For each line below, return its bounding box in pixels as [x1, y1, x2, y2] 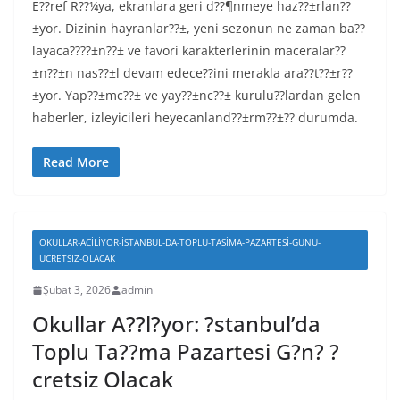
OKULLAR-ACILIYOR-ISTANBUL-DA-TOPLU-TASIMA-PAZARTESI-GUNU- [39, 236, 321, 248]
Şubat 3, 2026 [43, 282, 111, 297]
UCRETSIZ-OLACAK [39, 252, 115, 264]
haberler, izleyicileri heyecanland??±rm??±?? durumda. [32, 109, 358, 126]
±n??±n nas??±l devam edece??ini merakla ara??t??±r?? [32, 64, 353, 81]
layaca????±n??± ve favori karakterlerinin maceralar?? [32, 42, 346, 59]
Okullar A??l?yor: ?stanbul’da [32, 309, 321, 338]
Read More [43, 154, 109, 171]
